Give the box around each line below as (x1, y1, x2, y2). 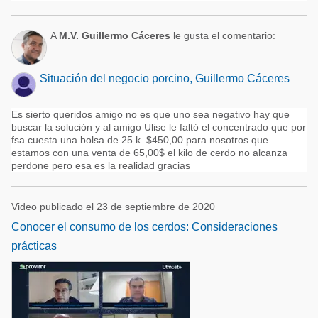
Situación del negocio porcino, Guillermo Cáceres (40, 72, 290, 84)
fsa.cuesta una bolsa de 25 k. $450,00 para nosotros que (11, 134, 268, 146)
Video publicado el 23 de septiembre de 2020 (11, 201, 215, 212)
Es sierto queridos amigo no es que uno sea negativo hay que (11, 109, 290, 120)
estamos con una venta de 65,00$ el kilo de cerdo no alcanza (11, 147, 287, 158)
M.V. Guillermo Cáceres (59, 30, 170, 41)
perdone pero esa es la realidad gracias (11, 160, 190, 171)
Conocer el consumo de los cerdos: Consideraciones (11, 221, 278, 233)
